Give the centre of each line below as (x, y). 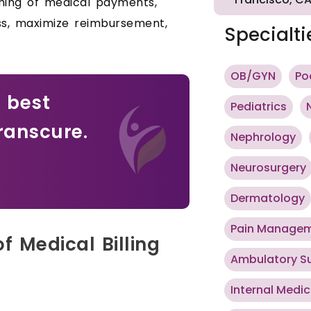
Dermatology (268, 199)
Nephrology (263, 137)
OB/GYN (253, 76)
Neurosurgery (268, 168)
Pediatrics (259, 107)
